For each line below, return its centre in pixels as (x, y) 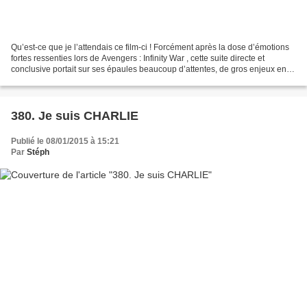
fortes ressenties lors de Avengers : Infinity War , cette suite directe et (138, 58)
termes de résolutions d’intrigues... (75, 80)
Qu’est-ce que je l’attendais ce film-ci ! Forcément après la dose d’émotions (150, 47)
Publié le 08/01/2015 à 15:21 (65, 141)
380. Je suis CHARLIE (75, 115)
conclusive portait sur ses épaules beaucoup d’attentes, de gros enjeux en (149, 69)
